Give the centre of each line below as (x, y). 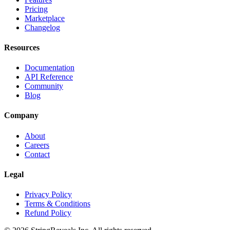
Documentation (50, 68)
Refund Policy (48, 213)
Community (44, 86)
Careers (37, 145)
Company (21, 116)
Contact (37, 154)
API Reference (49, 77)
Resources (22, 47)
